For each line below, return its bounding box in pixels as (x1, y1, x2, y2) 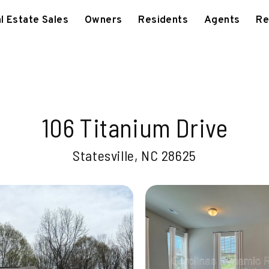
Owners (84, 13, 122, 27)
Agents (204, 13, 240, 27)
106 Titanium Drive (41, 112, 228, 142)
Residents (138, 13, 189, 27)
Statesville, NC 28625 (73, 147, 196, 164)
